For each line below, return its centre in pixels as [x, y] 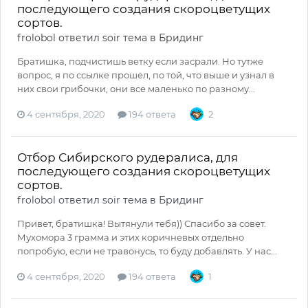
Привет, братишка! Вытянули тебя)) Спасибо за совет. [142, 224]
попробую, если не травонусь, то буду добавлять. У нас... [147, 251]
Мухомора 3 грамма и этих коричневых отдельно [131, 238]
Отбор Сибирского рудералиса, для [128, 158]
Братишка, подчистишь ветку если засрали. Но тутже [140, 62]
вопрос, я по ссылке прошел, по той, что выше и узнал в [146, 75]
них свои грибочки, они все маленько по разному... [136, 89]
